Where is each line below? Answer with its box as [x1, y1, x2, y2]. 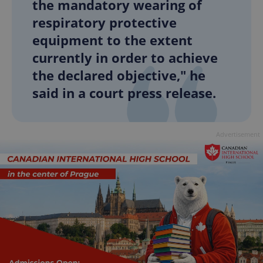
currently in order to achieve [32, 49, 218, 67]
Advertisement [216, 130, 260, 139]
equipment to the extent [32, 31, 193, 49]
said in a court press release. [32, 84, 216, 102]
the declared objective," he [32, 66, 205, 85]
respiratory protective [32, 14, 177, 32]
